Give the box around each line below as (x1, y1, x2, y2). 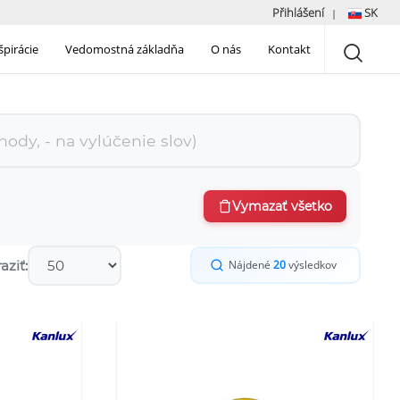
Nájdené (229, 257, 273, 273)
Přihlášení (272, 4, 324, 21)
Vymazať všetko (232, 198, 332, 215)
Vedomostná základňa (65, 41, 184, 58)
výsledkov (286, 257, 337, 273)
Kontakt (268, 41, 311, 58)
